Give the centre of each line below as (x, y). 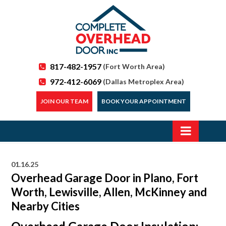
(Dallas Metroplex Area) (144, 81)
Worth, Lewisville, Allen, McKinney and (109, 192)
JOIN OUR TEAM (64, 101)
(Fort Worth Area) (133, 66)
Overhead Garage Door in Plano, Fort (105, 178)
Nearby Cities (46, 206)
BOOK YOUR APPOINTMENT (144, 101)
